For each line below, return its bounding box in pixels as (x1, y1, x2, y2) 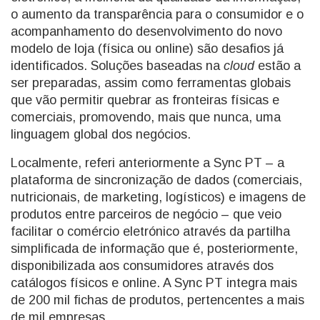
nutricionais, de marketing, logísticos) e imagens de (11, 190, 306, 204)
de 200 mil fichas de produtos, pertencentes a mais (11, 293, 304, 307)
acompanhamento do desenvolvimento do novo (11, 24, 282, 39)
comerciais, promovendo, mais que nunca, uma (11, 110, 281, 124)
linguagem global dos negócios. (11, 127, 191, 141)
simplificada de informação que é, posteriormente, (11, 241, 298, 256)
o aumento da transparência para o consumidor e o (11, 7, 304, 21)
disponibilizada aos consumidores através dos (11, 259, 274, 273)
